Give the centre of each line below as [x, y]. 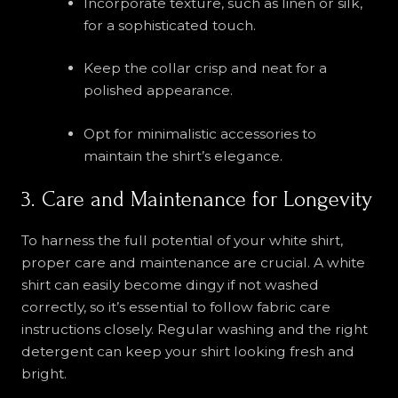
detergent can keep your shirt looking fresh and [187, 351]
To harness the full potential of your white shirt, [182, 240]
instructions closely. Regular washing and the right [194, 329]
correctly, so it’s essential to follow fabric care [175, 306]
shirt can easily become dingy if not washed [170, 284]
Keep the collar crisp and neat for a [205, 68]
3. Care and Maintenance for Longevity [196, 199]
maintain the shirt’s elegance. [183, 155]
